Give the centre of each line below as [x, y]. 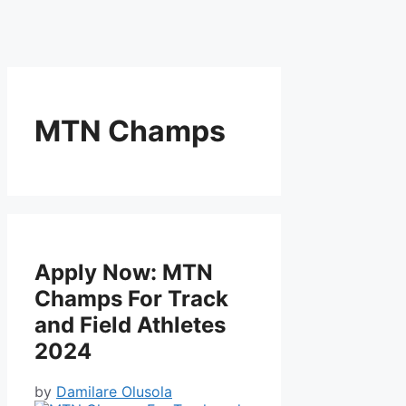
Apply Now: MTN [124, 272]
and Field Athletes [130, 324]
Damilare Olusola [114, 391]
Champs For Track [131, 298]
